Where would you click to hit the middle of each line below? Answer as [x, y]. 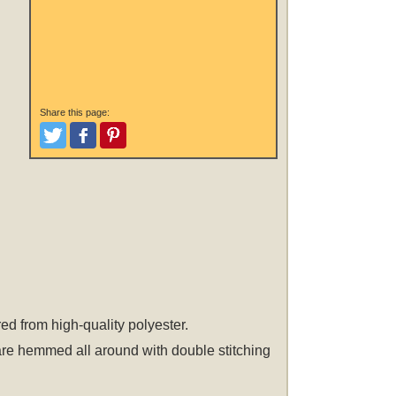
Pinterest [137, 144]
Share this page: [74, 113]
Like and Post [120, 144]
